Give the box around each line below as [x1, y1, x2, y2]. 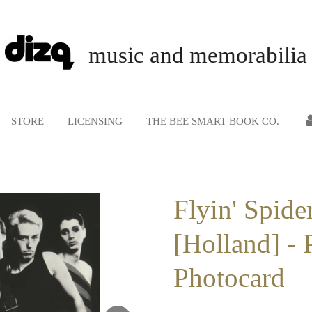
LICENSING [67, 115, 123, 127]
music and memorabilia [88, 42, 307, 68]
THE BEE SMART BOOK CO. [146, 115, 279, 127]
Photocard [173, 262, 285, 293]
